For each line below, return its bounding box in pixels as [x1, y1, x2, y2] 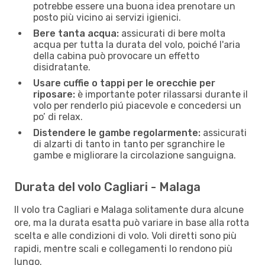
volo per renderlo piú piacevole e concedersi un [33, 99, 241, 111]
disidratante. [33, 61, 91, 73]
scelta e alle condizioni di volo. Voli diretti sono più [14, 230, 237, 241]
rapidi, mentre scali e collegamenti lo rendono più [14, 243, 232, 254]
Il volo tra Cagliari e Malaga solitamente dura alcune [14, 203, 244, 215]
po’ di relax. [33, 111, 83, 122]
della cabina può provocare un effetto [33, 50, 199, 62]
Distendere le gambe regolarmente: [33, 127, 201, 138]
